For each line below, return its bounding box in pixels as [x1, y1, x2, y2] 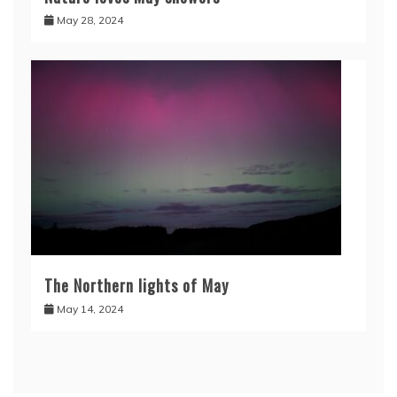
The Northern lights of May [44, 273, 229, 297]
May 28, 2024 [57, 12, 123, 27]
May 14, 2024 [57, 301, 123, 315]
